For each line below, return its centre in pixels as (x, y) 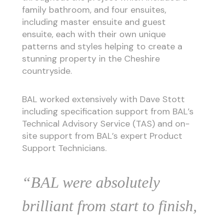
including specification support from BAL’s (108, 111)
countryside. (47, 71)
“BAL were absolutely (91, 183)
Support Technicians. (64, 148)
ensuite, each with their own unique (94, 34)
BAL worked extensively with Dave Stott (103, 99)
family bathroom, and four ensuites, (94, 10)
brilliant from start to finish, (109, 206)
